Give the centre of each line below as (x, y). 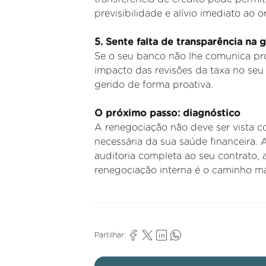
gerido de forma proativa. (153, 85)
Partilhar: (110, 235)
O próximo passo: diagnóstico (167, 114)
